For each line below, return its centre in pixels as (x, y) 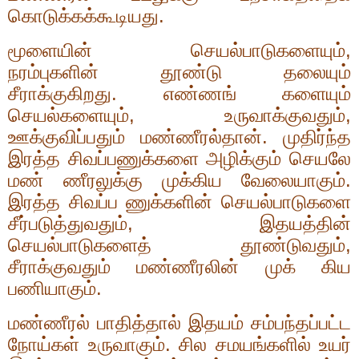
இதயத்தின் (305, 224)
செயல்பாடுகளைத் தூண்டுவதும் (177, 245)
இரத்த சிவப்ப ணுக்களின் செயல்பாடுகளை (179, 202)
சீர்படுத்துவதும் (68, 224)
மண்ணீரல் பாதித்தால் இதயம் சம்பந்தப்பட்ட (179, 322)
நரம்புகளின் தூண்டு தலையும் (179, 72)
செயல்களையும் (69, 115)
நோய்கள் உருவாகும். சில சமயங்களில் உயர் (179, 344)
